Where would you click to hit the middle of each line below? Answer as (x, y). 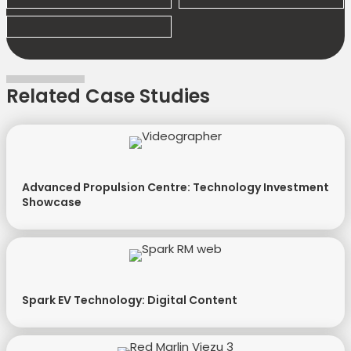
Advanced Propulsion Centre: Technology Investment (175, 188)
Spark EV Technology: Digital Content (130, 300)
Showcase (52, 203)
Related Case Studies (108, 96)
